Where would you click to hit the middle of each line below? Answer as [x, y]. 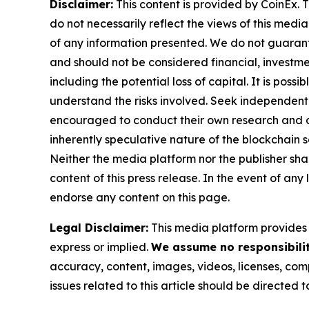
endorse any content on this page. [140, 197]
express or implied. [100, 247]
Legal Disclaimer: [99, 227]
